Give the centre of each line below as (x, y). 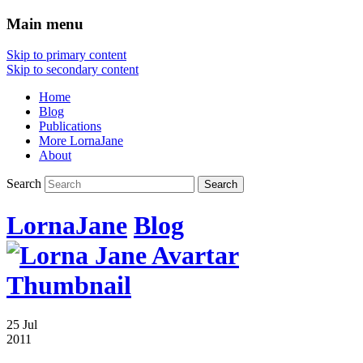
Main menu (45, 23)
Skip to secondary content (73, 70)
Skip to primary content (66, 55)
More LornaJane (81, 141)
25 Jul (22, 325)
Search (24, 184)
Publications (70, 126)
